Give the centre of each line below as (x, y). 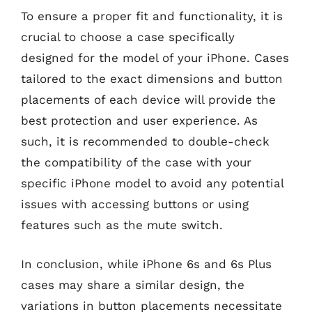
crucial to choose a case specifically (128, 37)
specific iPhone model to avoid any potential (152, 183)
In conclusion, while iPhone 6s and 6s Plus (146, 264)
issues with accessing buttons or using (135, 204)
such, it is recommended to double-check (145, 141)
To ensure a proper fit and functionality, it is (152, 16)
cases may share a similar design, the (133, 284)
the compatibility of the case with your (136, 162)
